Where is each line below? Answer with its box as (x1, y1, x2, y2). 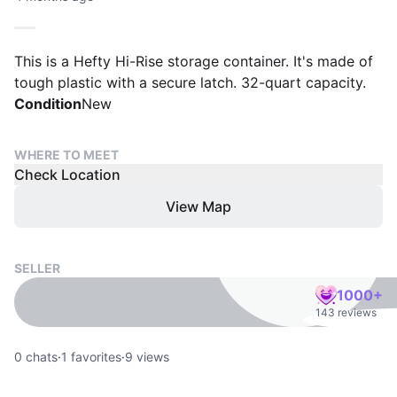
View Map (166, 198, 231, 215)
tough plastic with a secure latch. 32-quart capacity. (14, 74, 366, 91)
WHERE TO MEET (14, 147, 119, 162)
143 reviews (315, 306, 377, 319)
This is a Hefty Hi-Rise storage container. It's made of (14, 52, 373, 70)
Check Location (14, 166, 121, 183)
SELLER (14, 261, 60, 276)
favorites (67, 349, 121, 364)
